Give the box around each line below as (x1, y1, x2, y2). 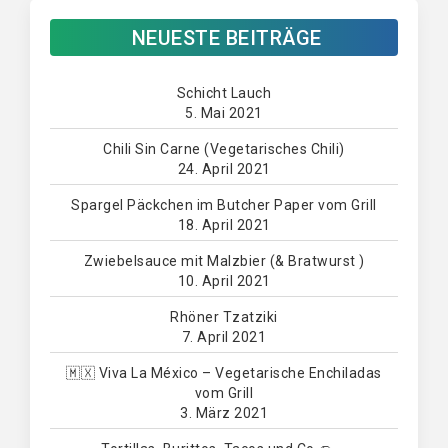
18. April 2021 (177, 217, 271, 234)
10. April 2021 (177, 273, 271, 290)
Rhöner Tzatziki (170, 309, 278, 326)
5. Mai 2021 (185, 105, 263, 122)
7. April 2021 (181, 329, 267, 346)
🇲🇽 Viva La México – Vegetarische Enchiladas (66, 365, 382, 382)
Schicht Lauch (176, 85, 272, 102)
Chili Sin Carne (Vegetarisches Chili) (103, 141, 345, 158)
